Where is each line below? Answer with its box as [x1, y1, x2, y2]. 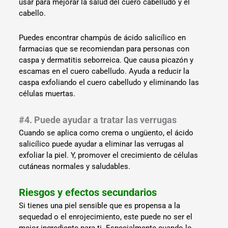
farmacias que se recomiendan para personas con [19, 44, 190, 54]
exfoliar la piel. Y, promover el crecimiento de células [19, 150, 198, 160]
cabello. [19, 9, 46, 18]
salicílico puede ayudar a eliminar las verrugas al [19, 139, 184, 149]
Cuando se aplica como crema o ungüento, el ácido [19, 128, 194, 137]
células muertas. [19, 89, 76, 99]
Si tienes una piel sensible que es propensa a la [19, 201, 181, 210]
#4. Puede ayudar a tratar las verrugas [19, 114, 177, 125]
